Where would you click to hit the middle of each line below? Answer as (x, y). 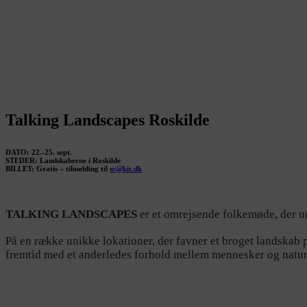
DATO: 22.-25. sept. (39, 152)
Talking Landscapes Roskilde (108, 120)
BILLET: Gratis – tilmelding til (58, 168)
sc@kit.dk (126, 168)
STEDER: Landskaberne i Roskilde (63, 160)
